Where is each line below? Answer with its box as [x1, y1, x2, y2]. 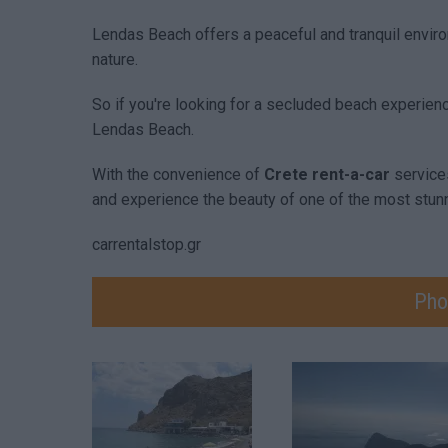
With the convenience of [92, 164, 264, 184]
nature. [92, 49, 142, 69]
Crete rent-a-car [264, 164, 394, 184]
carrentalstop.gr [92, 234, 201, 254]
